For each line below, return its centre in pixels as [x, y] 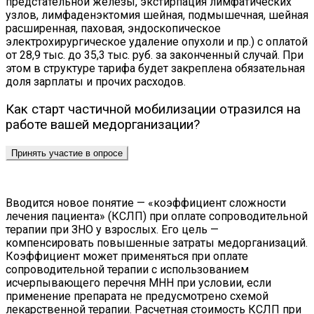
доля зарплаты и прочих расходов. [96, 82]
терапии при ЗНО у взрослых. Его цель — [112, 229]
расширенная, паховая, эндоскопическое [113, 29]
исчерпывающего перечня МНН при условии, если [138, 282]
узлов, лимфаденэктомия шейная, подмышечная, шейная [157, 15]
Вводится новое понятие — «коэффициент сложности [146, 203]
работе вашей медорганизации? [103, 124]
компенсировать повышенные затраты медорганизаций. [157, 243]
